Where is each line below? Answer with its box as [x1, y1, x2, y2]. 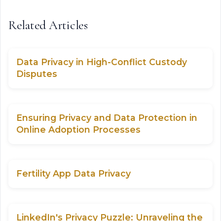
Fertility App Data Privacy [16, 168, 131, 179]
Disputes [16, 69, 57, 79]
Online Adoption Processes [16, 124, 141, 135]
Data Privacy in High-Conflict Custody [16, 57, 187, 67]
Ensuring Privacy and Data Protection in [16, 112, 197, 123]
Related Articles [8, 17, 88, 33]
